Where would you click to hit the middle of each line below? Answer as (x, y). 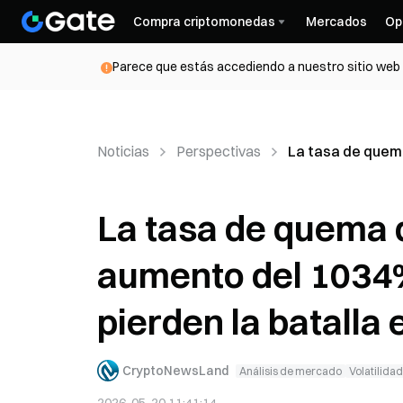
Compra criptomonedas (204, 22)
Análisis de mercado (291, 371)
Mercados (336, 22)
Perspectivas (219, 151)
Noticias (123, 151)
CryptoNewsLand (175, 370)
